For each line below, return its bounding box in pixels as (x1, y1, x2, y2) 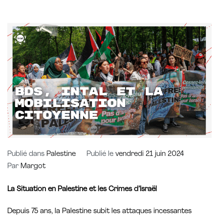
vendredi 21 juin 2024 (115, 151, 184, 158)
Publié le (86, 151, 115, 158)
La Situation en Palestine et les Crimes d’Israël (7, 185, 157, 193)
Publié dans (7, 151, 46, 158)
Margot (21, 163, 45, 171)
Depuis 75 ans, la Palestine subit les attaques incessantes (7, 208, 192, 216)
